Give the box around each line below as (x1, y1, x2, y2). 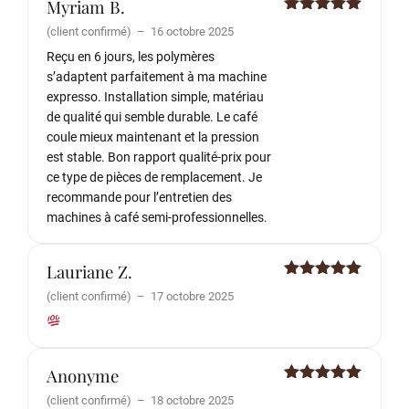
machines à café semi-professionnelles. (47, 209, 267, 225)
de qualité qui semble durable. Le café (47, 109, 257, 125)
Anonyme (47, 363, 119, 387)
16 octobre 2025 (151, 24, 234, 38)
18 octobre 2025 (151, 393, 234, 407)
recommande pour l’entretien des (47, 189, 232, 205)
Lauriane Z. (47, 259, 132, 283)
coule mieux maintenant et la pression (47, 129, 259, 145)
